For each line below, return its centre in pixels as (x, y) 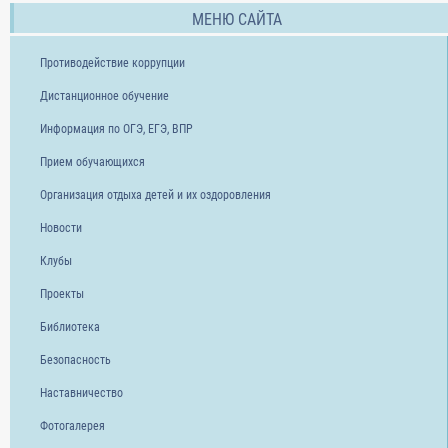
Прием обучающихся (92, 162)
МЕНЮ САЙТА (237, 20)
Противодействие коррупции (112, 63)
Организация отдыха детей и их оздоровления (155, 195)
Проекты (62, 294)
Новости (61, 228)
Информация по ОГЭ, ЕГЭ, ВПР (116, 129)
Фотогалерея (72, 426)
